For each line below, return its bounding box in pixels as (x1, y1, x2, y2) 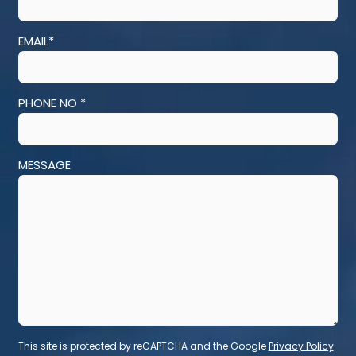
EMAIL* (17, 33, 54, 50)
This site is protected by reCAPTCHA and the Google (17, 339, 269, 354)
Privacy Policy (268, 339, 334, 354)
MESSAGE (17, 157, 71, 174)
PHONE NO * (17, 95, 86, 112)
